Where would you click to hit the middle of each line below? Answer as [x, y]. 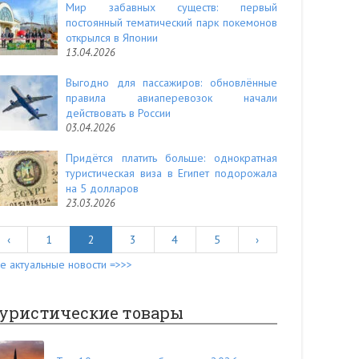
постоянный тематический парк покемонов [171, 22]
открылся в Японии [112, 38]
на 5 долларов [102, 188]
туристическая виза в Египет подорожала [171, 173]
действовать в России [118, 113]
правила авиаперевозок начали [171, 98]
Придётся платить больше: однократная [171, 158]
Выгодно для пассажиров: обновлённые [171, 83]
